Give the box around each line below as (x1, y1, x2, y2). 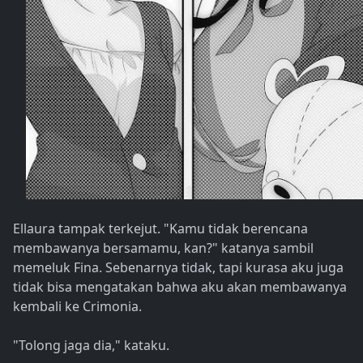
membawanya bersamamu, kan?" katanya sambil (13, 239, 314, 258)
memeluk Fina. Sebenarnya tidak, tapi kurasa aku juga (13, 258, 344, 277)
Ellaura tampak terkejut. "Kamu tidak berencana (13, 220, 308, 238)
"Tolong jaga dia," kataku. (13, 336, 169, 355)
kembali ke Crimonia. (13, 297, 142, 316)
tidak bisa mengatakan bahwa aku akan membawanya (13, 278, 347, 297)
